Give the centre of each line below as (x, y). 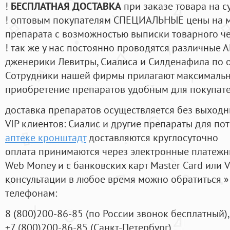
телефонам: (31, 193)
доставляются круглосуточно (152, 138)
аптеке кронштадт (46, 138)
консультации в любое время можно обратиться (114, 179)
